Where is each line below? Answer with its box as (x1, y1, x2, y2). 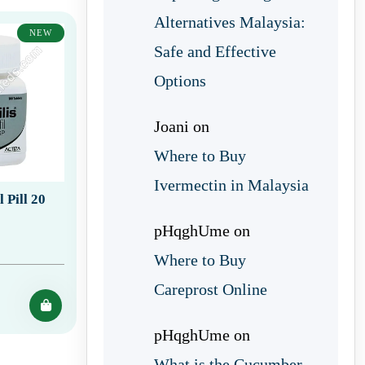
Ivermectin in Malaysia (154, 176, 309, 194)
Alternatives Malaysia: (154, 13, 306, 31)
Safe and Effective (154, 42, 276, 60)
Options (154, 72, 206, 90)
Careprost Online (154, 280, 267, 298)
